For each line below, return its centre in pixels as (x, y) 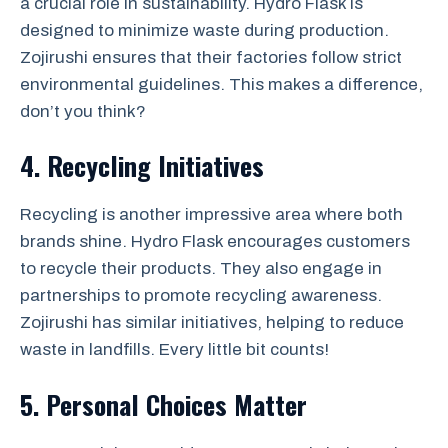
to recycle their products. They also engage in (201, 269)
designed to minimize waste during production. (204, 30)
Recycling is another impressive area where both (211, 215)
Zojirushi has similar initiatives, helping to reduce (212, 323)
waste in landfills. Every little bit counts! (174, 350)
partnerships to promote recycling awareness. (201, 296)
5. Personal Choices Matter (163, 404)
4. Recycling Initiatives (142, 166)
